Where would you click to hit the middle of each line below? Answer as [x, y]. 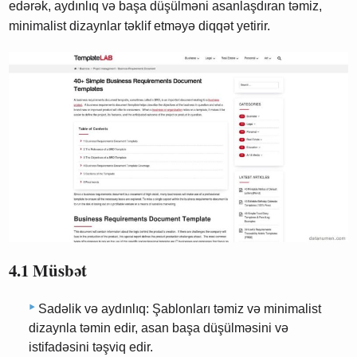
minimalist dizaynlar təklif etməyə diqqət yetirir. [140, 26]
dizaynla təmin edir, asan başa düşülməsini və [159, 328]
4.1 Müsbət [48, 271]
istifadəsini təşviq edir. [91, 347]
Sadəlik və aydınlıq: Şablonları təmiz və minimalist [180, 309]
